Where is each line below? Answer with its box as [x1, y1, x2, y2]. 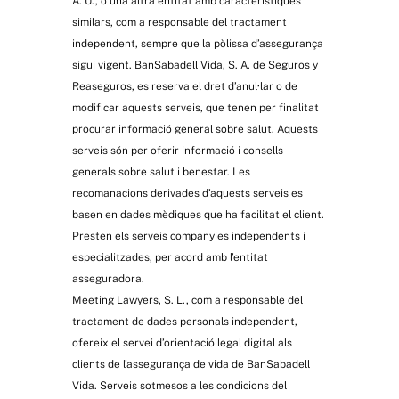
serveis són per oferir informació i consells [71, 144, 283, 158]
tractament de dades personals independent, [71, 315, 297, 329]
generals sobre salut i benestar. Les [71, 166, 250, 179]
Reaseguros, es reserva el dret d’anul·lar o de [71, 80, 297, 94]
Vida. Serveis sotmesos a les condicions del [71, 379, 287, 393]
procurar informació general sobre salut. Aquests [71, 123, 318, 136]
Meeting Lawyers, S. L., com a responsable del [71, 294, 303, 307]
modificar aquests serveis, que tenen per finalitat [71, 102, 319, 115]
